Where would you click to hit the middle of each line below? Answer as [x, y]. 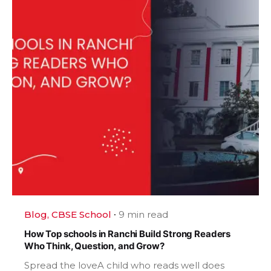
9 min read [143, 214]
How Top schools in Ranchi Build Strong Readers [128, 233]
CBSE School [81, 214]
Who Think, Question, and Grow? [94, 246]
